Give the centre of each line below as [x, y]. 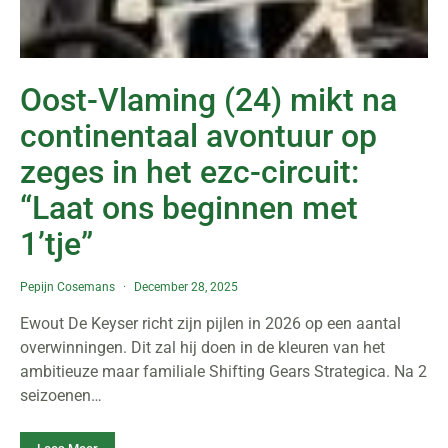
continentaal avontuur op [198, 136]
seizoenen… [61, 395]
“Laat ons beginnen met [189, 208]
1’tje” [56, 244]
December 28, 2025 [186, 287]
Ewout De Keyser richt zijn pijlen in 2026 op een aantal [210, 323]
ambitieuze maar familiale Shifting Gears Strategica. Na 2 [223, 371]
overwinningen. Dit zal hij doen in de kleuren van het [202, 347]
